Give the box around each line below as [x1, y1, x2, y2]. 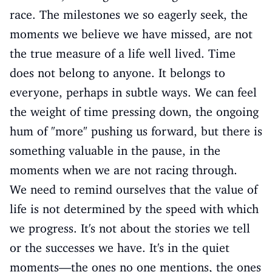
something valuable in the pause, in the [10, 143, 220, 158]
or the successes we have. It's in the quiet [10, 240, 229, 255]
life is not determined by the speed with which [10, 202, 259, 216]
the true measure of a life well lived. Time [10, 46, 236, 61]
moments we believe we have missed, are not [10, 27, 253, 41]
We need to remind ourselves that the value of [10, 182, 257, 197]
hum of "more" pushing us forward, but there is [10, 124, 262, 138]
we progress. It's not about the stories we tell [10, 221, 250, 236]
